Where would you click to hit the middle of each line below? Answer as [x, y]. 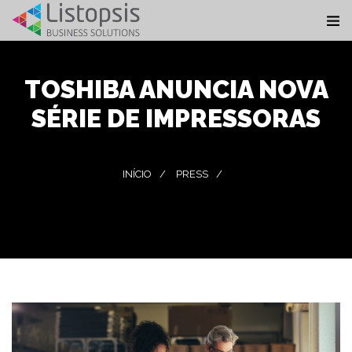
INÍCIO [137, 174]
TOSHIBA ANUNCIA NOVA [176, 89]
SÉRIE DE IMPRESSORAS [176, 118]
